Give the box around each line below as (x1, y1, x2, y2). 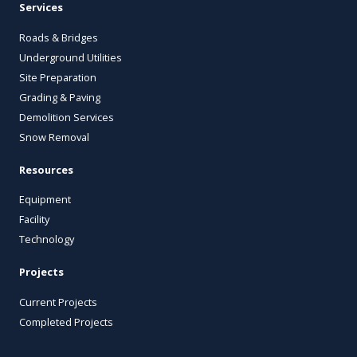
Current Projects (19, 295, 97, 310)
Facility (19, 212, 49, 227)
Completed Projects (19, 315, 113, 330)
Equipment (19, 192, 71, 207)
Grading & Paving (19, 89, 100, 104)
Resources (19, 162, 73, 177)
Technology (19, 232, 74, 247)
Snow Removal (19, 129, 89, 144)
